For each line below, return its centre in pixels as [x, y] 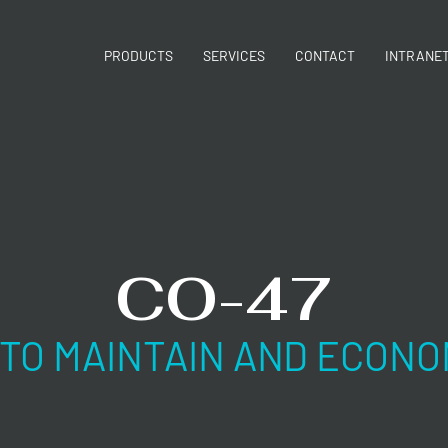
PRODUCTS [138, 55]
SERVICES [233, 55]
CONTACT [324, 55]
